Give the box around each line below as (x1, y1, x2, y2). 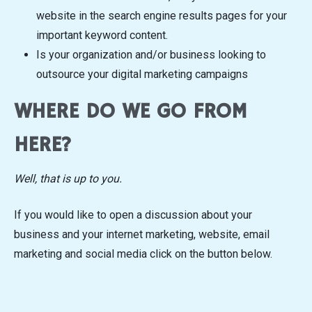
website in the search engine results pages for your (36, 9, 287, 23)
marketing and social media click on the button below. (14, 247, 275, 260)
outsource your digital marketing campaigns (36, 68, 248, 81)
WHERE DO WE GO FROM (14, 99, 247, 125)
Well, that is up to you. (14, 171, 122, 185)
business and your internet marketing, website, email (14, 227, 270, 241)
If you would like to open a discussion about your (14, 208, 252, 221)
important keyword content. (36, 29, 168, 42)
